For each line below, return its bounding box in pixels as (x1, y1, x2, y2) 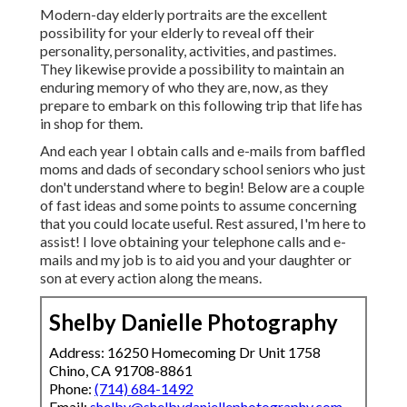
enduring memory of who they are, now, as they (40, 78, 328, 96)
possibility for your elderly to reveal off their (40, 24, 314, 42)
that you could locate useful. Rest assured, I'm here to (40, 214, 366, 233)
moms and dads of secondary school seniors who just (40, 160, 365, 178)
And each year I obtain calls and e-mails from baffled (40, 142, 365, 160)
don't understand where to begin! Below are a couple (40, 178, 364, 196)
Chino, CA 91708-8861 (49, 362, 193, 380)
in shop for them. (40, 114, 143, 133)
